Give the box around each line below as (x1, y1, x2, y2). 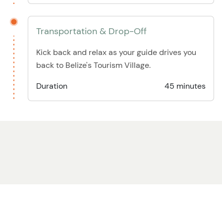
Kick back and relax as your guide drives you (36, 47, 196, 57)
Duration (36, 81, 67, 91)
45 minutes (165, 81, 206, 91)
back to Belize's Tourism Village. (36, 60, 151, 70)
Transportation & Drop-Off (36, 25, 147, 37)
